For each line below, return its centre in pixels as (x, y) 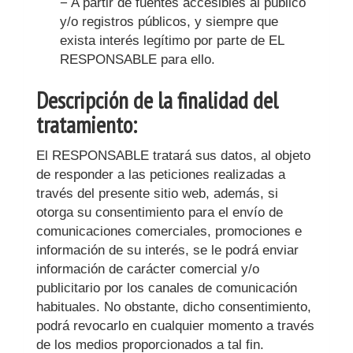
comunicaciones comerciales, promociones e (169, 231)
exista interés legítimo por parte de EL (172, 41)
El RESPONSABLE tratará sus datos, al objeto (173, 156)
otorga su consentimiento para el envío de (160, 212)
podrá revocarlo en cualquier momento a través (175, 326)
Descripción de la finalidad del (157, 100)
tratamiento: (87, 124)
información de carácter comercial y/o (148, 269)
